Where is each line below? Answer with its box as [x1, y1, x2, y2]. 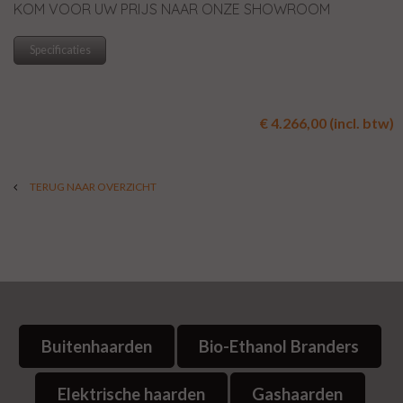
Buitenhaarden [40, 336, 152, 356]
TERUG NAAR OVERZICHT [28, 180, 157, 194]
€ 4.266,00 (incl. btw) [260, 114, 394, 132]
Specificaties [29, 43, 91, 58]
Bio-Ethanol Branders [199, 336, 360, 356]
